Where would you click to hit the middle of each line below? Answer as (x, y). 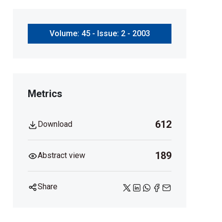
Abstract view (61, 156)
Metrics (45, 93)
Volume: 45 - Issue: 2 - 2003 (100, 33)
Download (55, 124)
